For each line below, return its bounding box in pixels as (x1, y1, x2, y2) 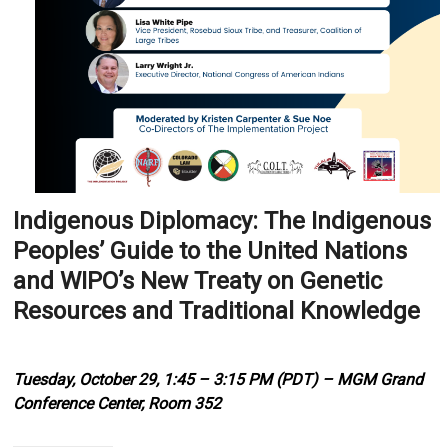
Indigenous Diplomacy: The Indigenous (13, 207, 432, 235)
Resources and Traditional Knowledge (13, 297, 421, 325)
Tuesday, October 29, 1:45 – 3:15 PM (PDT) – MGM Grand (13, 370, 424, 389)
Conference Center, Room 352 (13, 394, 222, 413)
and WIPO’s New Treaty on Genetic (13, 267, 383, 295)
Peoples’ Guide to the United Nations (13, 237, 408, 265)
